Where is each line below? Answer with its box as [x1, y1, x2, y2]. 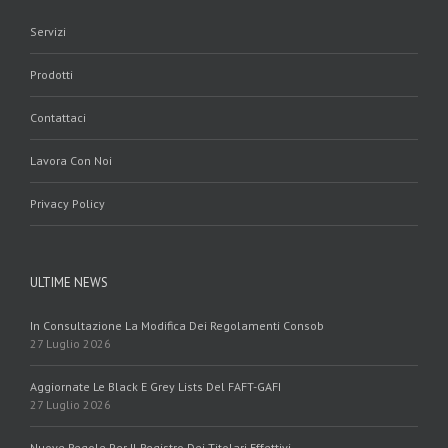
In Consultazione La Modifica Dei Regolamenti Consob [30, 317, 324, 333]
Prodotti [30, 66, 73, 82]
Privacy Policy [30, 195, 105, 211]
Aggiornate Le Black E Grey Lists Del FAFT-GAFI [30, 378, 281, 394]
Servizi [30, 23, 66, 39]
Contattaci [30, 109, 86, 125]
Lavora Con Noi [30, 152, 112, 168]
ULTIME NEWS [30, 273, 108, 291]
